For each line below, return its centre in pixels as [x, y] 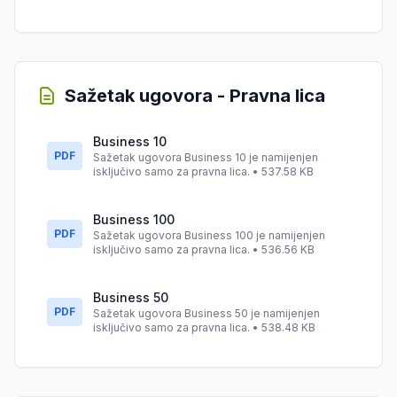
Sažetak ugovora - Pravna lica [195, 96]
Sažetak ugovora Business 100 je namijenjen [209, 235]
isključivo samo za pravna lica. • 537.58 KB [203, 171]
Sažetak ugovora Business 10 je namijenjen [206, 157]
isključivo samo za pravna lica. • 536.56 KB [204, 249]
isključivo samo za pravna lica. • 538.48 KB [204, 327]
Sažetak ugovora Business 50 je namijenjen [206, 313]
